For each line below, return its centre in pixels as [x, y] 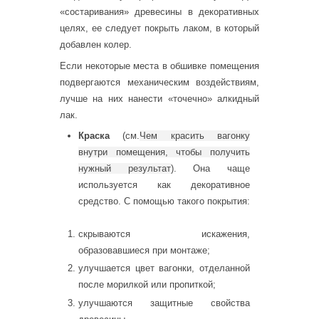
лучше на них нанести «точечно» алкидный [159, 98]
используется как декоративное [164, 185]
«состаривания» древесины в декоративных [159, 12]
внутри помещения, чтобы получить [164, 152]
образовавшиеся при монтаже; [144, 250]
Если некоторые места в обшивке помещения [159, 66]
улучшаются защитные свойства [164, 303]
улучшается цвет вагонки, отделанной [164, 268]
